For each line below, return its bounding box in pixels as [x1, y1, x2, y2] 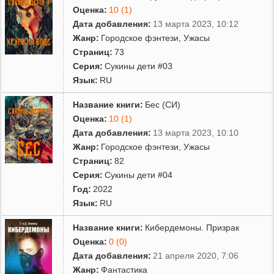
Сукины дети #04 [105, 169, 173, 180]
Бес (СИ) [145, 99, 181, 109]
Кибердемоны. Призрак [145, 222, 240, 232]
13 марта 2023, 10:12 [153, 18, 239, 29]
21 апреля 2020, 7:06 [153, 250, 239, 261]
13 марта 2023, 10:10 [153, 127, 239, 138]
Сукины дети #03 [105, 61, 173, 71]
